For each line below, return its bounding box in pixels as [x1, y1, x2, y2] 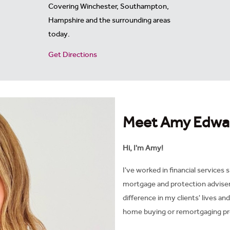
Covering [48, 2, 80, 11]
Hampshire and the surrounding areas [48, 15, 170, 25]
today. [48, 29, 70, 39]
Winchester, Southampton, [80, 2, 169, 11]
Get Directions [48, 50, 97, 59]
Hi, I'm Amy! [123, 143, 163, 152]
